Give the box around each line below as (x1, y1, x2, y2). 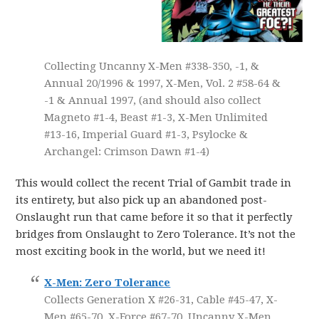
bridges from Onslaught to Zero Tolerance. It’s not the (16, 227, 296, 241)
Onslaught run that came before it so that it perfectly (16, 210, 293, 224)
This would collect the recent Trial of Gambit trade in (16, 176, 292, 189)
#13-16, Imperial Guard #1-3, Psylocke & (44, 127, 249, 141)
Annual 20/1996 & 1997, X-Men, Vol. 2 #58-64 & (44, 76, 281, 90)
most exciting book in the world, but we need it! (16, 244, 266, 258)
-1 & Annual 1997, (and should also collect (44, 93, 262, 107)
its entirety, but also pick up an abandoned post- (16, 193, 268, 206)
